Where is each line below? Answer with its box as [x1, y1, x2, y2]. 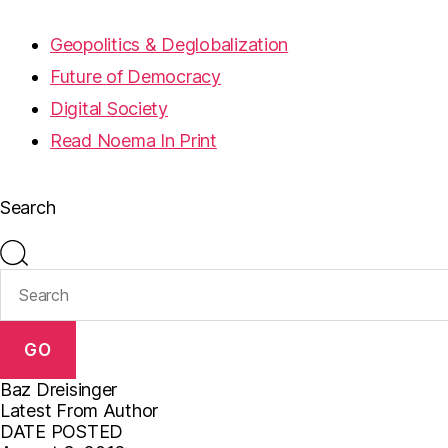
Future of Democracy [50, 66, 221, 87]
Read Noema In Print [50, 130, 217, 151]
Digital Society [50, 98, 168, 119]
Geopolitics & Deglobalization [50, 34, 289, 55]
